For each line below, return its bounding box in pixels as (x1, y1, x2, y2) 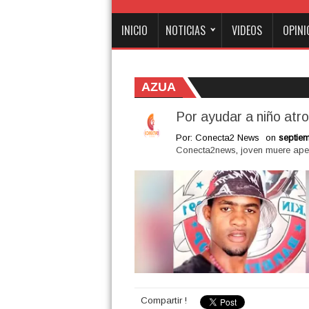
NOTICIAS (166, 22, 206, 39)
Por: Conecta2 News (175, 132, 259, 143)
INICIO (121, 22, 148, 39)
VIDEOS (232, 22, 262, 39)
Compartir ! (140, 295, 187, 306)
